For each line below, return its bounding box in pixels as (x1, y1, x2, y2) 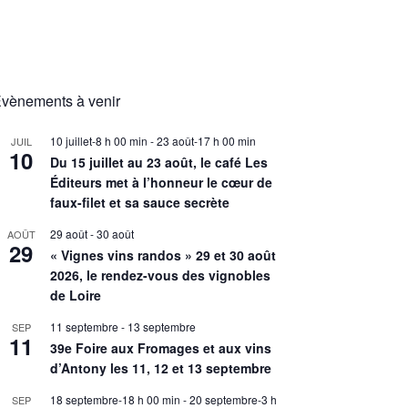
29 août (50, 226, 87, 241)
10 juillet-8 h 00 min (50, 133, 148, 148)
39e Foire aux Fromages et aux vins (50, 339, 271, 357)
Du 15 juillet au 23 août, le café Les (50, 153, 268, 171)
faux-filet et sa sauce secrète (50, 193, 229, 211)
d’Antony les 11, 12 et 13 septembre (50, 359, 271, 377)
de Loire (50, 286, 101, 304)
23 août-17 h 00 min (157, 133, 256, 148)
